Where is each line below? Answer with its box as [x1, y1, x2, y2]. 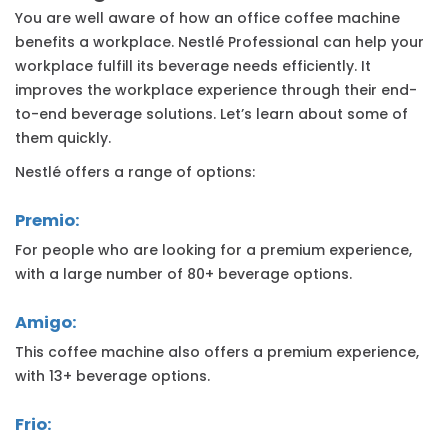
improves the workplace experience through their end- [15, 80, 417, 101]
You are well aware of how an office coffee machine [15, 8, 400, 29]
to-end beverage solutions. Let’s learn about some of [15, 104, 408, 125]
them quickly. [15, 128, 111, 149]
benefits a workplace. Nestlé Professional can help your [15, 32, 424, 53]
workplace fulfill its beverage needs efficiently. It [15, 56, 371, 77]
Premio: [15, 209, 80, 233]
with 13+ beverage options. [15, 366, 210, 387]
